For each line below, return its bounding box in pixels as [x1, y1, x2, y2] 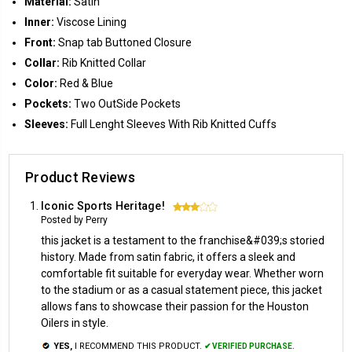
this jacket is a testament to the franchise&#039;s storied [41, 233, 324, 247]
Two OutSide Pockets [71, 97, 181, 110]
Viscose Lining [54, 15, 126, 28]
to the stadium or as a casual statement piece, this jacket [41, 283, 322, 296]
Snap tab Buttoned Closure [56, 35, 192, 49]
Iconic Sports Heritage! [41, 199, 165, 212]
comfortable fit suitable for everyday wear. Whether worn [41, 266, 324, 280]
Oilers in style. [41, 316, 108, 329]
